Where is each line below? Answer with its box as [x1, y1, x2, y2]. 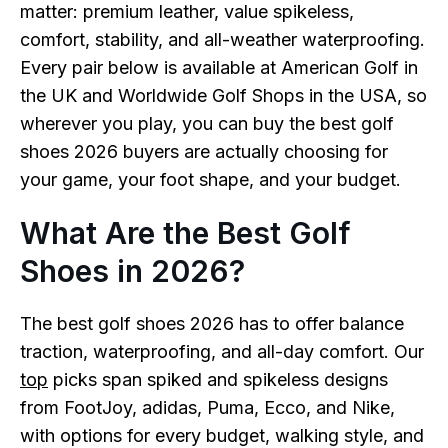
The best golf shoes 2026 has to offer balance [20, 313, 404, 334]
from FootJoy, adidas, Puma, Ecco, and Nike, [20, 397, 395, 418]
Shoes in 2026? [20, 253, 245, 289]
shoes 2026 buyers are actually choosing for [20, 141, 388, 162]
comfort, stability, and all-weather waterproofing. [20, 29, 425, 50]
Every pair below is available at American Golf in [20, 57, 418, 78]
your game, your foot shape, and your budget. [20, 169, 401, 190]
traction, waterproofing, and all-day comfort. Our [20, 341, 424, 362]
